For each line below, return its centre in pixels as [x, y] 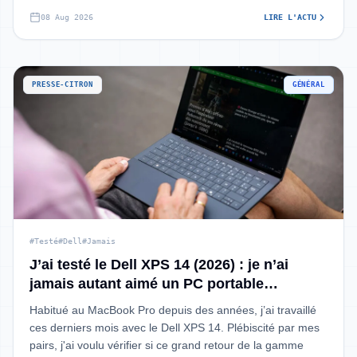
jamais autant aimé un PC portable [147, 284]
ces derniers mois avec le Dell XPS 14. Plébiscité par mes [175, 328]
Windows [61, 303]
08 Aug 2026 [67, 17]
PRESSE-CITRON [63, 84]
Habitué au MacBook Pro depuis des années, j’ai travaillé [173, 310]
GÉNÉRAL [308, 84]
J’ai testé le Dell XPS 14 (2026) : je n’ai [159, 265]
